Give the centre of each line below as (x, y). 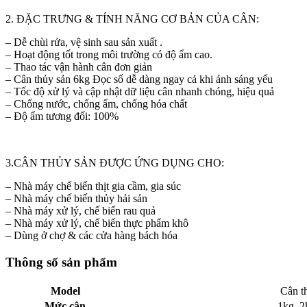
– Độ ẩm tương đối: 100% (62, 116)
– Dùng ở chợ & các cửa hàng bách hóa (91, 236)
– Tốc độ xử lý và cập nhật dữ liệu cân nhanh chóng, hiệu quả (140, 92)
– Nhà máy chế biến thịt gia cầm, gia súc (93, 186)
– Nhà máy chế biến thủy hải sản (76, 199)
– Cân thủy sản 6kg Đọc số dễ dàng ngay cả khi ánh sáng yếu (139, 79)
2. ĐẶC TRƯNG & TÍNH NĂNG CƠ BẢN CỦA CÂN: (132, 19)
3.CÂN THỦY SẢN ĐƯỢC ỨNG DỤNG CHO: (115, 163)
